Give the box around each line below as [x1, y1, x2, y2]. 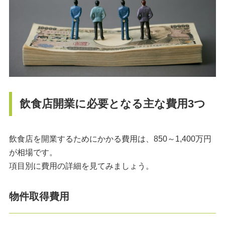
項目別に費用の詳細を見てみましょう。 [9, 162, 154, 171]
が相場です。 [9, 148, 57, 157]
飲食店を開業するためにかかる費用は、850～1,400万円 [9, 135, 211, 144]
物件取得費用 [9, 191, 69, 202]
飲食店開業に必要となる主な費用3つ [19, 97, 205, 110]
